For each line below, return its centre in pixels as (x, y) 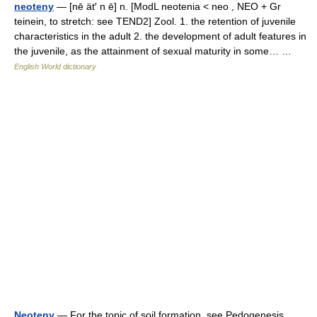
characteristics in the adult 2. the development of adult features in (160, 36)
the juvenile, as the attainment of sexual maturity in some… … (156, 51)
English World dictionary (55, 67)
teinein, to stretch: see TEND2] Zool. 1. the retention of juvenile (155, 21)
